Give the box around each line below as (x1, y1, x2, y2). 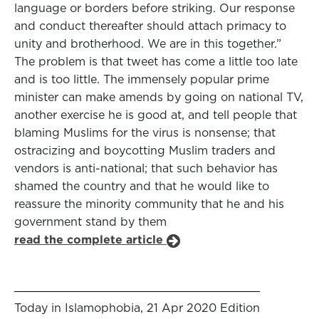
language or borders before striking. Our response (14, 1, 295, 15)
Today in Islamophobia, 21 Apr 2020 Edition (14, 301, 260, 315)
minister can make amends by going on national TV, (14, 90, 303, 104)
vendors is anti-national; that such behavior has (14, 162, 278, 175)
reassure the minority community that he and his (14, 197, 284, 211)
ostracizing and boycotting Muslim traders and (14, 144, 276, 157)
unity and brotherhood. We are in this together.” (14, 37, 281, 51)
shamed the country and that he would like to (14, 179, 269, 193)
